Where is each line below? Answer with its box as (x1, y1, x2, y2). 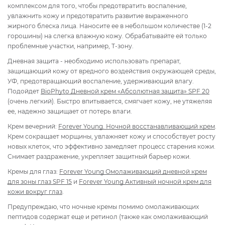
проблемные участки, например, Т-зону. (8, 42, 134, 50)
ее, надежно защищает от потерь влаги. (8, 107, 132, 115)
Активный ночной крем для (125, 177, 211, 185)
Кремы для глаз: (8, 167, 59, 175)
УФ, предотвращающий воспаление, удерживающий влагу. (8, 77, 194, 85)
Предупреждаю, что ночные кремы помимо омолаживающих (8, 202, 199, 210)
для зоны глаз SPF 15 (8, 177, 72, 185)
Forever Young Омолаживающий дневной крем (59, 167, 207, 175)
